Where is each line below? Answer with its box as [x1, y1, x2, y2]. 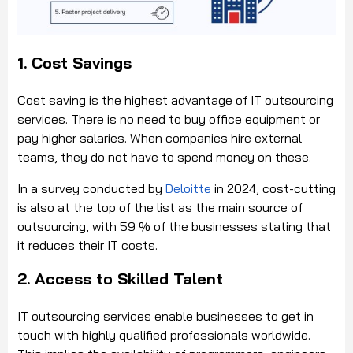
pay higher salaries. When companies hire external [17, 130, 302, 147]
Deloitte [165, 180, 211, 197]
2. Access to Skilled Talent [17, 269, 223, 289]
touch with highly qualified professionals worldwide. [17, 327, 310, 344]
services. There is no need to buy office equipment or [17, 111, 320, 128]
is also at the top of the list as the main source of [17, 199, 303, 216]
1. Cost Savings [17, 53, 132, 73]
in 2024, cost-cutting [211, 180, 336, 197]
